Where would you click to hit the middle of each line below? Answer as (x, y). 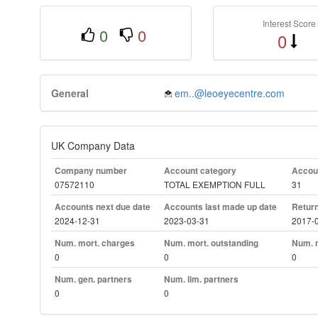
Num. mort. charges (94, 243)
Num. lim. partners (201, 280)
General (70, 93)
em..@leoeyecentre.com (229, 93)
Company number (91, 171)
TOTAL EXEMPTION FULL (214, 185)
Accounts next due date (102, 207)
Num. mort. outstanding (211, 243)
